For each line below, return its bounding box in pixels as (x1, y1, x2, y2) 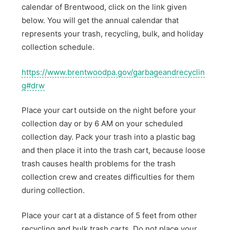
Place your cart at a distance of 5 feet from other (22, 210, 198, 220)
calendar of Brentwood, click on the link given (22, 2, 187, 12)
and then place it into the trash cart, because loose (22, 145, 206, 156)
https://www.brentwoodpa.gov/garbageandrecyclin (22, 67, 205, 77)
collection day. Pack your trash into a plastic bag (22, 132, 196, 142)
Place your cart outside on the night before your (22, 105, 197, 116)
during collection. (22, 185, 85, 196)
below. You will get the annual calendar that (22, 15, 179, 26)
